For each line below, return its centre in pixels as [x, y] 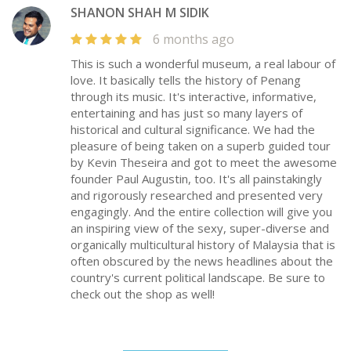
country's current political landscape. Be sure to [198, 278]
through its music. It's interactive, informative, [194, 97]
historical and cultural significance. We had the [193, 130]
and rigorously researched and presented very [197, 195]
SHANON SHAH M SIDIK [140, 13]
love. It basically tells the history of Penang [186, 80]
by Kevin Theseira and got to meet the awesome [204, 163]
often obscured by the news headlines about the [202, 261]
